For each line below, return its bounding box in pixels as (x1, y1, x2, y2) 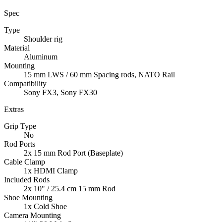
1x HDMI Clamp (24, 166, 78, 175)
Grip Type (4, 122, 36, 131)
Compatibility (4, 79, 47, 88)
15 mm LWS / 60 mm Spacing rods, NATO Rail (24, 70, 175, 79)
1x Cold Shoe (24, 202, 67, 211)
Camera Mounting (4, 211, 61, 220)
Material (4, 44, 30, 53)
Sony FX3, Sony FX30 (24, 88, 97, 97)
